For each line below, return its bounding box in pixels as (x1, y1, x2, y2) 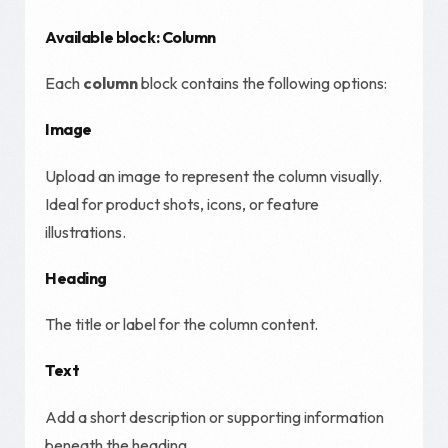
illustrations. (45, 221, 126, 242)
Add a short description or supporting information (45, 406, 384, 427)
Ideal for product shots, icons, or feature (45, 193, 319, 214)
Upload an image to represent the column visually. (45, 165, 382, 186)
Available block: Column (45, 26, 217, 47)
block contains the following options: (138, 73, 387, 94)
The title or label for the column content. (45, 314, 318, 335)
